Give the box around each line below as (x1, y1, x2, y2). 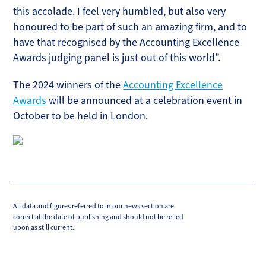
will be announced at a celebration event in (46, 94, 243, 107)
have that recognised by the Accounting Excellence (13, 36, 240, 49)
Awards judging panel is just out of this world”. (13, 51, 221, 64)
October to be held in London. (13, 109, 148, 122)
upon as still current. (13, 223, 75, 232)
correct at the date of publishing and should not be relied (13, 213, 184, 221)
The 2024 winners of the (13, 78, 123, 91)
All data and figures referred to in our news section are (13, 202, 175, 211)
